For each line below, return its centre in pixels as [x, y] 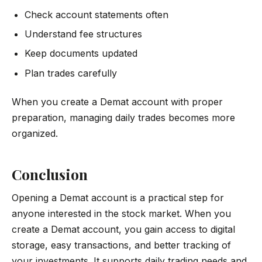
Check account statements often [97, 14]
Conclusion [50, 174]
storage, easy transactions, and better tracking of [121, 245]
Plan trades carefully [71, 73]
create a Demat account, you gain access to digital [123, 230]
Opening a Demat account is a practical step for [118, 198]
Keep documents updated [81, 54]
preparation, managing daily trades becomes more [123, 118]
